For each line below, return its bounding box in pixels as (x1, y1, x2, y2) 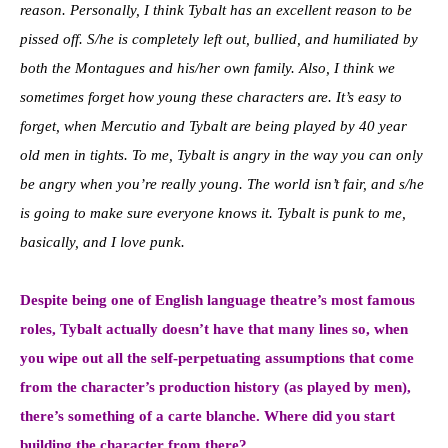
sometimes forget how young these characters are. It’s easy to (20, 89, 402, 106)
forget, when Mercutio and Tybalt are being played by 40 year (20, 118, 407, 135)
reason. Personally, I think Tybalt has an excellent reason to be (20, 2, 412, 19)
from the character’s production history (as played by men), (20, 379, 411, 396)
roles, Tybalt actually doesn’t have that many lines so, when (20, 321, 408, 338)
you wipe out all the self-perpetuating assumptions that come (20, 350, 414, 367)
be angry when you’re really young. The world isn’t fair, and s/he (20, 176, 424, 193)
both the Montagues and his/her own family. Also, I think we (20, 60, 395, 77)
